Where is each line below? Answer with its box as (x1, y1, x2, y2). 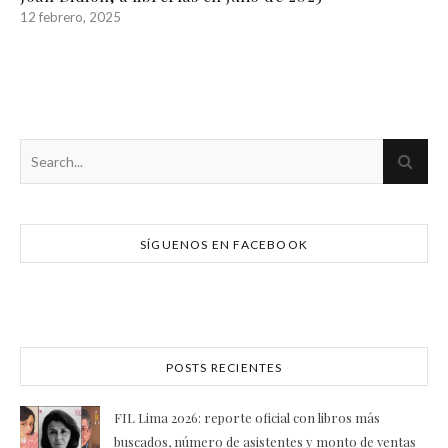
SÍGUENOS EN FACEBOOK (140, 236, 308, 252)
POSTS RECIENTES (165, 359, 283, 375)
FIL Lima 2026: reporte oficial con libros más (114, 408, 380, 426)
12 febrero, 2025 (20, 8, 121, 25)
